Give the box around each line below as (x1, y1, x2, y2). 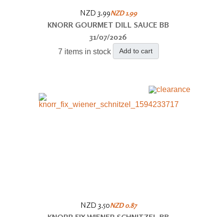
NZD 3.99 (79, 7, 110, 17)
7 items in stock (58, 47, 111, 56)
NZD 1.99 (110, 8, 137, 17)
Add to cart (119, 46, 153, 55)
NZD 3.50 (80, 200, 110, 210)
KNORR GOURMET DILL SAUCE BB (47, 19, 170, 30)
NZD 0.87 (109, 201, 137, 209)
